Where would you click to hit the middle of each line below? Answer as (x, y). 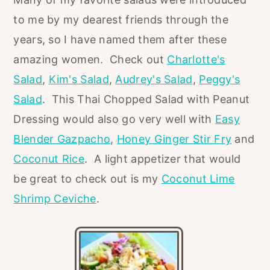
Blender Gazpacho (62, 139)
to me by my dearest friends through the (121, 20)
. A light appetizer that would (163, 159)
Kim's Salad (79, 80)
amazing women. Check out (90, 60)
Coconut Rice (49, 159)
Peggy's (220, 80)
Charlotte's (196, 60)
